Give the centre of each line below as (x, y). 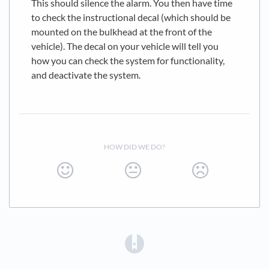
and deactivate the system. (86, 74)
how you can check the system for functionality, (128, 60)
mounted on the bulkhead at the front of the (122, 31)
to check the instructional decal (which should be (131, 17)
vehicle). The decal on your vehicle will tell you (125, 46)
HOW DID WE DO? (134, 147)
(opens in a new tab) (191, 241)
